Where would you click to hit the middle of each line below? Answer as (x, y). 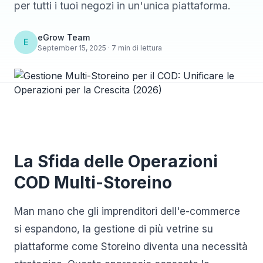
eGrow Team (64, 37)
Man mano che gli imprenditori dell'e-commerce (127, 211)
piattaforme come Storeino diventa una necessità (131, 247)
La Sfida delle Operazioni (116, 161)
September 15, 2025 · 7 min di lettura (100, 48)
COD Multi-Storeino (93, 183)
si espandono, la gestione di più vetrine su (114, 229)
